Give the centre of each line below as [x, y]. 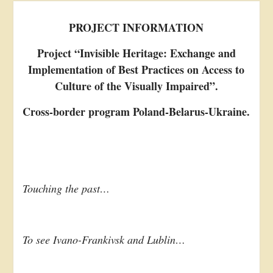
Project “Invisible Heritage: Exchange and [136, 53]
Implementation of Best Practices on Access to [136, 69]
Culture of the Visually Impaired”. [136, 86]
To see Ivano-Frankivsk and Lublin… [104, 239]
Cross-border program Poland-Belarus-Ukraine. [136, 112]
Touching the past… [66, 188]
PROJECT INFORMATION [136, 27]
